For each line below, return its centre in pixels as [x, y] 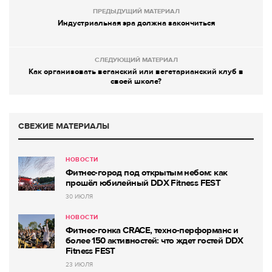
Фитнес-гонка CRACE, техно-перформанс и [152, 230]
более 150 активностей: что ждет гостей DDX [155, 241]
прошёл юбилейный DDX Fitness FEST [143, 183]
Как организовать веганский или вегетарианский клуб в [136, 72]
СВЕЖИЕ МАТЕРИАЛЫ [64, 126]
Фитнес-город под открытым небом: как [147, 173]
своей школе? [136, 82]
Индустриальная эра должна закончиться [136, 23]
